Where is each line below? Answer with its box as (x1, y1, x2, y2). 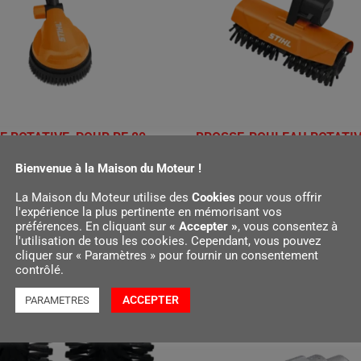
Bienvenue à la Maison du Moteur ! (15, 161, 201, 176)
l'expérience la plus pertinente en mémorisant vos (15, 205, 282, 219)
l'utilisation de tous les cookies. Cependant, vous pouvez (15, 234, 321, 248)
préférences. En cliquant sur (15, 219, 169, 234)
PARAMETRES (25, 294, 89, 306)
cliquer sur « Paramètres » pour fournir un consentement (15, 248, 318, 263)
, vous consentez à (238, 219, 338, 234)
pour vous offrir (235, 190, 322, 205)
